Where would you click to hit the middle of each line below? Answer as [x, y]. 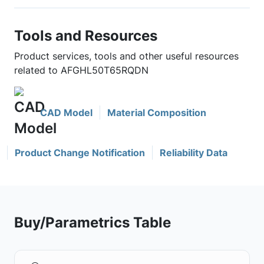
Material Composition [157, 113]
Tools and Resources [86, 35]
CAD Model [66, 113]
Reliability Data [194, 153]
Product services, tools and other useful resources [126, 56]
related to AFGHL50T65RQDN [81, 70]
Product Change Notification [80, 153]
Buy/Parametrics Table [93, 222]
